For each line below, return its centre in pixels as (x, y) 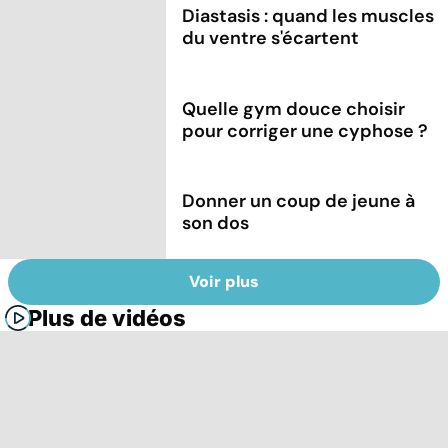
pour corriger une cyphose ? (305, 130)
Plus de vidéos (107, 317)
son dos (216, 223)
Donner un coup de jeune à (299, 201)
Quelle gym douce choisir (294, 108)
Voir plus (224, 281)
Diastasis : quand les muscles (308, 15)
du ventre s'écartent (271, 37)
